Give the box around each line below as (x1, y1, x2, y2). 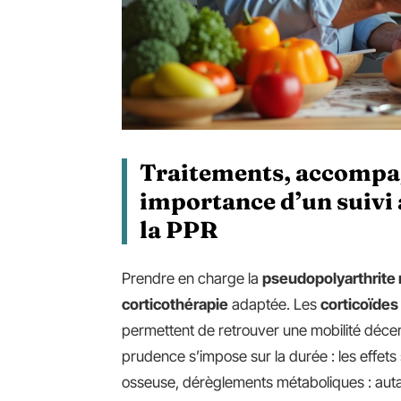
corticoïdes (320, 294, 398, 313)
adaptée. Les (228, 294, 320, 313)
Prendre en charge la (122, 269, 262, 287)
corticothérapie (122, 294, 228, 313)
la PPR (140, 215, 218, 244)
